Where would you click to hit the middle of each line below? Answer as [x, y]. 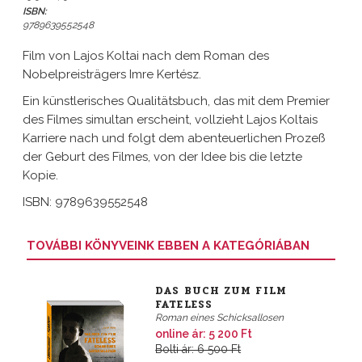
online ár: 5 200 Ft [204, 334]
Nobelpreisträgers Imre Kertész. [112, 74]
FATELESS [184, 305]
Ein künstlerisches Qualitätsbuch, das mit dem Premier [176, 101]
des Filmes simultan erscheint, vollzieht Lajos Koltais [170, 120]
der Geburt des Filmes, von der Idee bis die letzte [162, 157]
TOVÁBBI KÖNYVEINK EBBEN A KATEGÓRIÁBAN [168, 246]
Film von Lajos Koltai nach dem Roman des [146, 56]
